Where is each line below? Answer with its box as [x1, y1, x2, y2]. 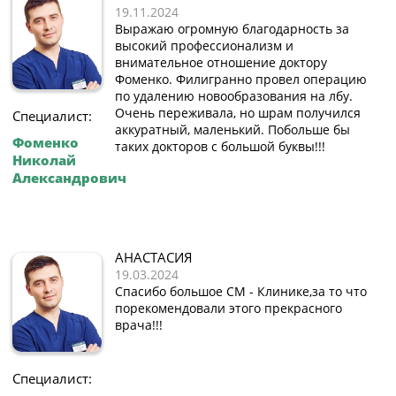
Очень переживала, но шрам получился [115, 104, 361, 122]
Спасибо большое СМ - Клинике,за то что [115, 283, 367, 301]
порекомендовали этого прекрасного [115, 300, 342, 317]
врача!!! [115, 316, 163, 334]
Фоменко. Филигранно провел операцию [115, 71, 367, 88]
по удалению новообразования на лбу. [115, 88, 353, 105]
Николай [12, 151, 76, 170]
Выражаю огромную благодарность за [115, 20, 349, 38]
